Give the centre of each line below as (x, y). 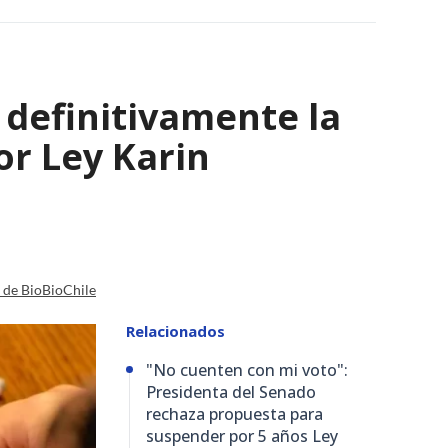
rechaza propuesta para (234, 413)
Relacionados (175, 330)
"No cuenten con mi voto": (247, 369)
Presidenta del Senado (231, 391)
